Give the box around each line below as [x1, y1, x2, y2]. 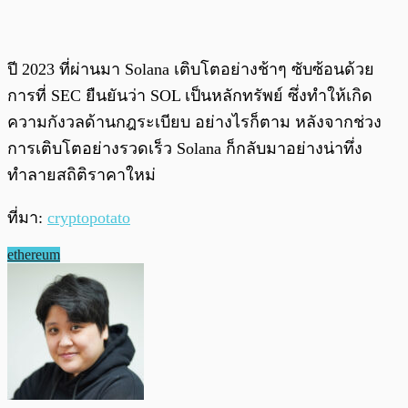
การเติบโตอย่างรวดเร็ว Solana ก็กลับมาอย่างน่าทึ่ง [7, 139, 362, 158]
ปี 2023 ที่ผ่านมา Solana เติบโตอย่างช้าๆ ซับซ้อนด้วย [7, 60, 374, 79]
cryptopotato [47, 209, 130, 228]
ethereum [7, 247, 60, 263]
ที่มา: [7, 209, 47, 228]
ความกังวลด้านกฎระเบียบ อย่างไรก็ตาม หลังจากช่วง [7, 113, 382, 132]
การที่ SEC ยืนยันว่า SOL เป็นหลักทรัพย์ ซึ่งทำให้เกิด [7, 87, 372, 106]
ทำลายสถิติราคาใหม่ [7, 166, 156, 185]
